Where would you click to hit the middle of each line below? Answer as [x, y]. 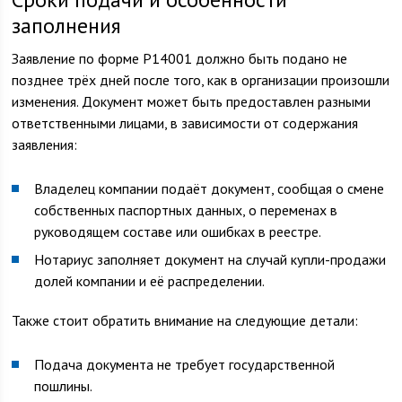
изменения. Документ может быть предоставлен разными [192, 101]
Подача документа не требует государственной [185, 364]
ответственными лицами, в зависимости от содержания [185, 123]
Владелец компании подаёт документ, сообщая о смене [210, 188]
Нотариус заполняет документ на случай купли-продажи [210, 259]
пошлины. [64, 386]
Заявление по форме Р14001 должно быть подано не [180, 58]
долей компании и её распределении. [150, 281]
